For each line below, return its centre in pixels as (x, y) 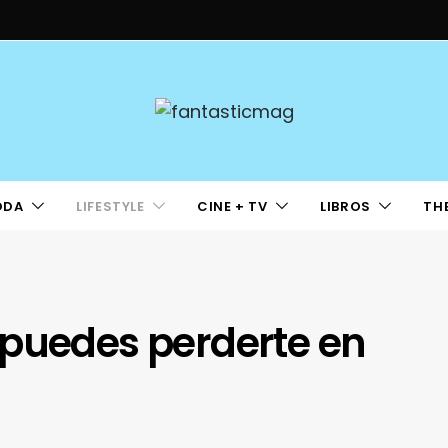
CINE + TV (232, 206)
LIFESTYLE (110, 206)
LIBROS (345, 206)
